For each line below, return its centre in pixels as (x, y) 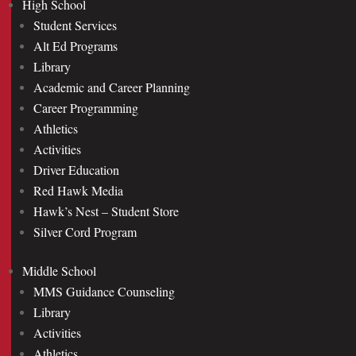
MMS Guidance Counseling (104, 291)
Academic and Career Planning (112, 87)
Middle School (59, 271)
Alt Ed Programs (75, 46)
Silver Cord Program (85, 232)
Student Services (75, 25)
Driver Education (76, 170)
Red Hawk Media (78, 190)
